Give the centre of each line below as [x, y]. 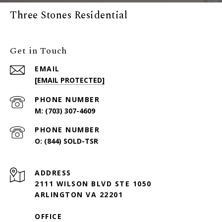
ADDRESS [53, 173]
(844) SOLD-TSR [71, 141]
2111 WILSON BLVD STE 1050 [93, 184]
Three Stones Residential [69, 16]
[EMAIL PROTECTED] [70, 80]
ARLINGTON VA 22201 [79, 195]
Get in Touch [38, 51]
